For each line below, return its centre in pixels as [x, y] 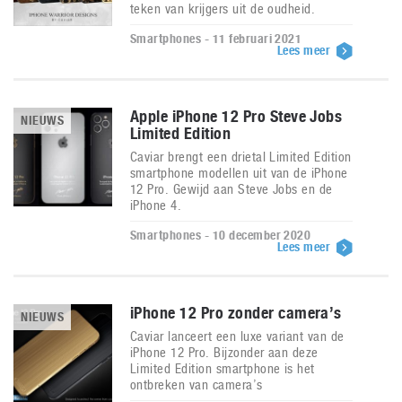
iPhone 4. [156, 205]
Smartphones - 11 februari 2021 [216, 39]
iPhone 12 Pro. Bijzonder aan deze [224, 352]
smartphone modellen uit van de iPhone [239, 173]
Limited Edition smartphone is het [223, 368]
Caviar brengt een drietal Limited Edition [241, 157]
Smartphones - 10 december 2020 [221, 235]
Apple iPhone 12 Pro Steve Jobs [236, 116]
